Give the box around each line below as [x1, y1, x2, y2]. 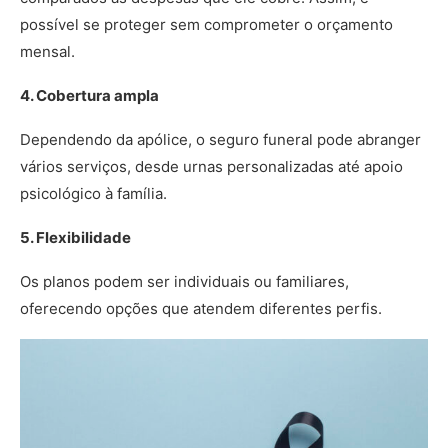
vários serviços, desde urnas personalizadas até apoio [20, 157, 403, 176]
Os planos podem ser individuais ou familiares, [20, 272, 349, 291]
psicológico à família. [20, 184, 171, 203]
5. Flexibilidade [20, 228, 131, 247]
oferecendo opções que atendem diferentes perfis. [20, 299, 386, 318]
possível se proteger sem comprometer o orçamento [20, 15, 393, 34]
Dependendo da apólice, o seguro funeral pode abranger [20, 130, 421, 149]
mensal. [20, 42, 79, 61]
